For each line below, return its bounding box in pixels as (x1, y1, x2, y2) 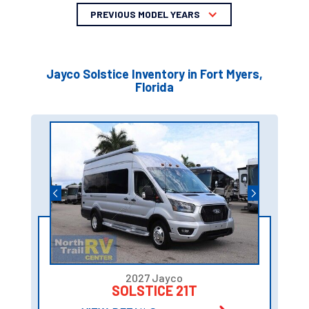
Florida (134, 79, 174, 95)
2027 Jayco (126, 271, 183, 285)
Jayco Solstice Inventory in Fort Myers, (46, 66, 263, 82)
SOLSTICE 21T (111, 282, 197, 299)
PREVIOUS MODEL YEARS (90, 8, 201, 21)
